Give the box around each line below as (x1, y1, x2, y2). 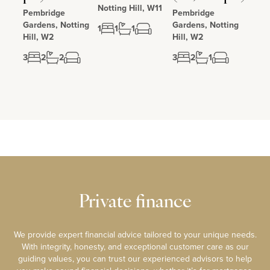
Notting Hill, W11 (98, 2, 162, 15)
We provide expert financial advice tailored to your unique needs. (13, 228, 257, 241)
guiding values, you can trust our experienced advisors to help (18, 252, 252, 265)
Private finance (78, 193, 192, 212)
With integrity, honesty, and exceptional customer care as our (21, 240, 249, 253)
